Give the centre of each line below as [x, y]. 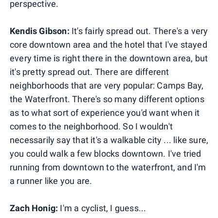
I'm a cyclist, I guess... [102, 208]
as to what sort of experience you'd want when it [105, 112]
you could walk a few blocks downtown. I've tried [106, 153]
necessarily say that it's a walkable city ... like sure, [109, 140]
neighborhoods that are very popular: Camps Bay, [107, 85]
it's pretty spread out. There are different [90, 72]
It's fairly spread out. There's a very [139, 31]
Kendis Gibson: [40, 31]
